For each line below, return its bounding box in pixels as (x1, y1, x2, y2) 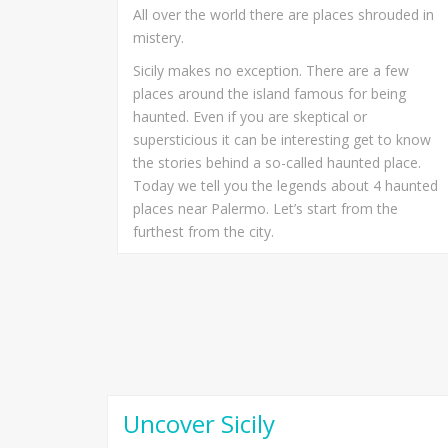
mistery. (133, 27, 184, 47)
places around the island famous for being (133, 83, 406, 103)
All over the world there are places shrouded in (133, 4, 434, 24)
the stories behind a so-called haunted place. (133, 152, 421, 172)
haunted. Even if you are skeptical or (133, 106, 367, 126)
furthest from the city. (133, 221, 274, 241)
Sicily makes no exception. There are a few (133, 60, 409, 80)
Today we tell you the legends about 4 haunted (133, 175, 438, 195)
